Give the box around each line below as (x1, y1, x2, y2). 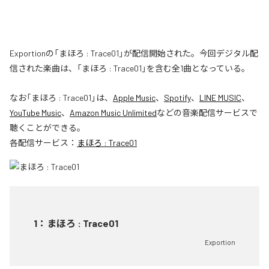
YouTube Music (10, 107, 61, 118)
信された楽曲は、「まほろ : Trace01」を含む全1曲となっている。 (10, 63, 250, 74)
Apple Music (113, 92, 156, 103)
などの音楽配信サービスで (157, 107, 258, 118)
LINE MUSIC (199, 92, 241, 103)
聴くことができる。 (10, 122, 85, 133)
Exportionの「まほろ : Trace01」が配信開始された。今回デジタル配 (10, 48, 258, 59)
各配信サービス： (10, 138, 77, 148)
